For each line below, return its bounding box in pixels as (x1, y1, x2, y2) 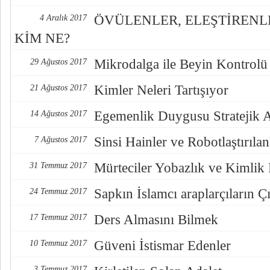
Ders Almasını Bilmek (94, 212, 218, 227)
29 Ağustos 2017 (30, 57, 87, 66)
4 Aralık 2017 (40, 13, 87, 22)
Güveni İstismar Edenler (94, 238, 231, 253)
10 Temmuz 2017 (30, 239, 87, 248)
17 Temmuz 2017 (30, 213, 87, 222)
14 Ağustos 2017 (30, 109, 87, 118)
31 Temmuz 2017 (30, 161, 87, 170)
